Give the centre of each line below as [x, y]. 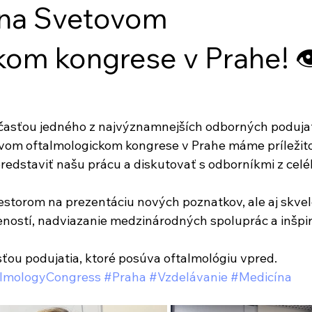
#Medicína [261, 277]
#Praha [125, 277]
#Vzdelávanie [188, 277]
